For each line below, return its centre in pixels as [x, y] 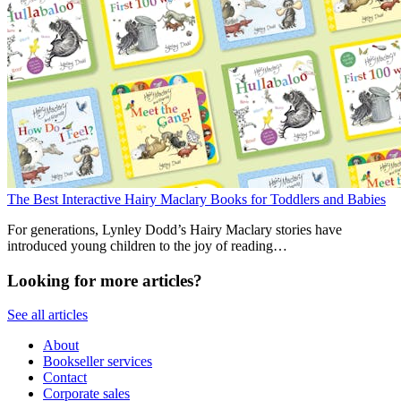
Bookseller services [98, 362]
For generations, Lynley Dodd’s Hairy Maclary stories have [175, 229]
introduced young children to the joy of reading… [147, 245]
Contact [65, 378]
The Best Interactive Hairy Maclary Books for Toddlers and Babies [196, 199]
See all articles [47, 315]
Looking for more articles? [105, 280]
